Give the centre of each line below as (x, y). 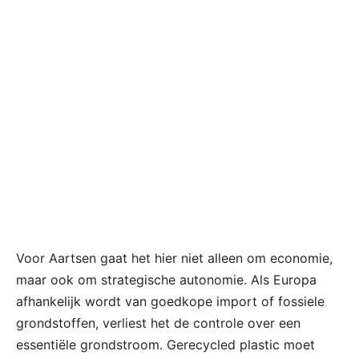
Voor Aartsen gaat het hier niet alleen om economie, (174, 258)
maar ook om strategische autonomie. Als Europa (166, 279)
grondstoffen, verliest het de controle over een (158, 323)
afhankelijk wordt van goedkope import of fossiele (170, 301)
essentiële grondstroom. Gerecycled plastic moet (165, 344)
